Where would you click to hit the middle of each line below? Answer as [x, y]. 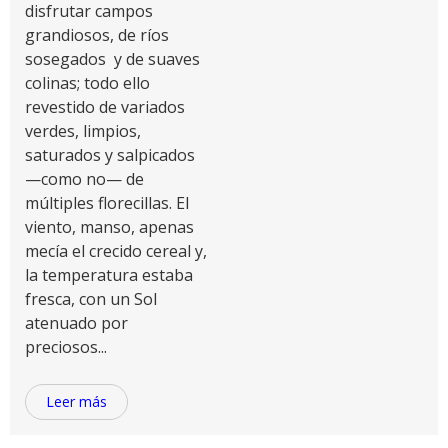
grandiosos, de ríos [97, 35]
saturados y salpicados [110, 155]
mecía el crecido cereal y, [116, 251]
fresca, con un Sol [91, 299]
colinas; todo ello [87, 83]
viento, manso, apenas [109, 227]
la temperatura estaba [109, 275]
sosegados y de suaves [112, 59]
